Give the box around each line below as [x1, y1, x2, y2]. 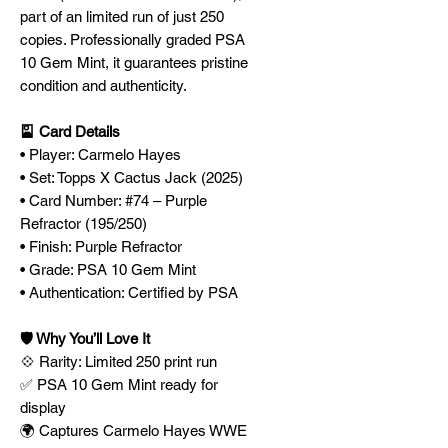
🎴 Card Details [20, 123, 120, 140]
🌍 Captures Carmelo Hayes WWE [20, 422, 247, 439]
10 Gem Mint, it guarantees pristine [20, 54, 248, 71]
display [20, 399, 66, 416]
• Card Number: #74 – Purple [20, 192, 207, 209]
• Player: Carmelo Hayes [20, 146, 181, 163]
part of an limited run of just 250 [20, 8, 224, 25]
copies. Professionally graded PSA [20, 31, 245, 48]
